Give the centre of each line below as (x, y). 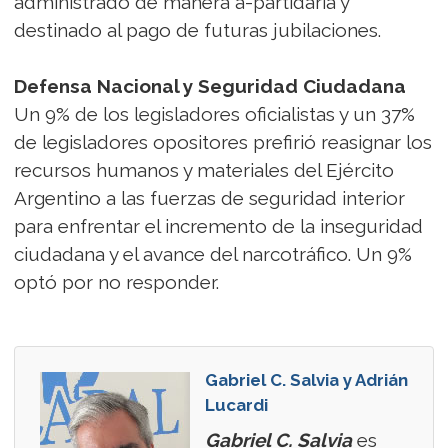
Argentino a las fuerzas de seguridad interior (209, 198)
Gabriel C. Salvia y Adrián (306, 380)
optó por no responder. (116, 282)
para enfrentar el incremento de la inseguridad (218, 226)
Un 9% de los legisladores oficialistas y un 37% (214, 114)
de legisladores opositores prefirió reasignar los (223, 142)
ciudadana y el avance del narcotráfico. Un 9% (213, 254)
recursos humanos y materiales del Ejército (204, 170)
